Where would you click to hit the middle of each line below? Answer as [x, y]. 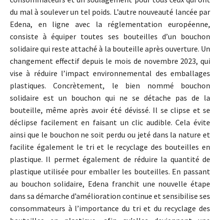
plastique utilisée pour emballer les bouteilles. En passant [110, 171]
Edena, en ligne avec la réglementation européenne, [110, 24]
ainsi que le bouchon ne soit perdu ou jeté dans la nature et [110, 135]
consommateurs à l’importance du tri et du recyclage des [110, 208]
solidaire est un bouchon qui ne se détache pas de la [110, 98]
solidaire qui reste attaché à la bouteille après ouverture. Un [110, 49]
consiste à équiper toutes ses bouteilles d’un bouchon [110, 36]
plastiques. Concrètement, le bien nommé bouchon [110, 85]
